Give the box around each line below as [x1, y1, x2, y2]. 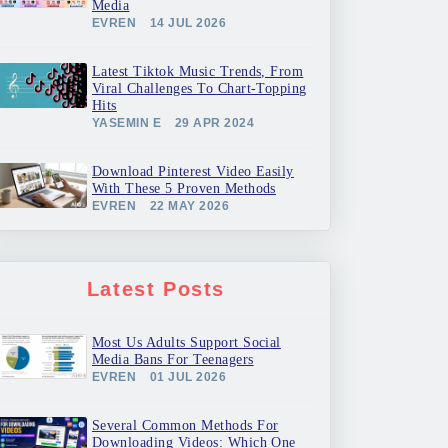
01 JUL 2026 [149, 370, 227, 384]
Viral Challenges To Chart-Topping [92, 81, 307, 96]
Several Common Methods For [92, 418, 279, 433]
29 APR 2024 [174, 116, 255, 130]
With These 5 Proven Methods [92, 181, 276, 196]
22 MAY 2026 [149, 199, 230, 213]
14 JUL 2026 [149, 16, 227, 30]
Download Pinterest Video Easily [92, 164, 294, 179]
